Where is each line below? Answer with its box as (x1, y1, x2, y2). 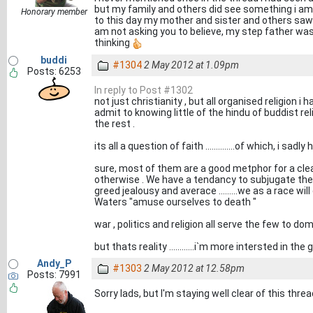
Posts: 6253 (27, 66, 81, 77)
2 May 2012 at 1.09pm (144, 59, 239, 71)
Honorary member (20, 7, 87, 17)
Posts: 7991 (27, 269, 81, 280)
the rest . (94, 118, 135, 129)
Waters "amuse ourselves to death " (94, 196, 256, 208)
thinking (94, 37, 132, 48)
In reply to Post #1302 (94, 85, 193, 96)
